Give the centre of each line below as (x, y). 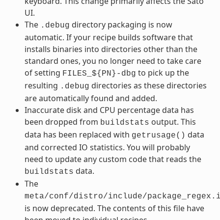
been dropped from (62, 122)
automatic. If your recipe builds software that (109, 37)
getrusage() (158, 135)
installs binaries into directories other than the (111, 49)
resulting (42, 85)
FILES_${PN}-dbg (99, 73)
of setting (43, 72)
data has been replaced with (78, 134)
